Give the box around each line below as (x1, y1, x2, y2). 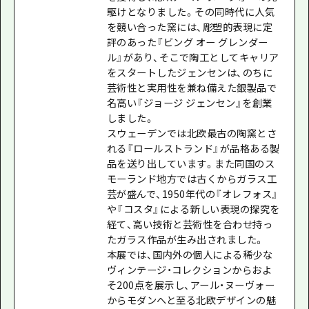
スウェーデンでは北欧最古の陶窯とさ (106, 125, 277, 140)
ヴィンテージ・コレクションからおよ (106, 261, 272, 277)
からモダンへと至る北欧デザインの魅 (106, 292, 277, 307)
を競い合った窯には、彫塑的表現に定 (106, 19, 273, 34)
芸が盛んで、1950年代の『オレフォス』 (106, 186, 279, 201)
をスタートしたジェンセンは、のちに (106, 64, 273, 79)
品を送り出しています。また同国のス (106, 155, 275, 170)
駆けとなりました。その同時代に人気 (106, 3, 275, 19)
